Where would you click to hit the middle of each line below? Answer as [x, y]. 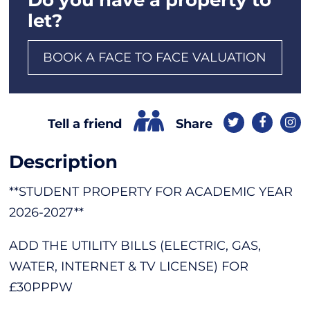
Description [64, 162]
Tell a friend [85, 124]
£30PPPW [41, 287]
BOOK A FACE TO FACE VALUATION [155, 57]
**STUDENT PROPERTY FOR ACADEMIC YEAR [151, 191]
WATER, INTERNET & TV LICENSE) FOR [129, 266]
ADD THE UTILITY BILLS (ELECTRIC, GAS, [135, 245]
